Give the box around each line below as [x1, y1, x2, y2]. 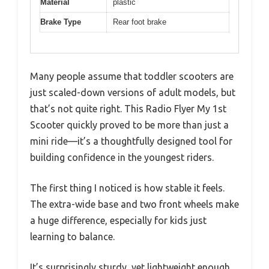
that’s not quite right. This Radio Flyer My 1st [30, 103, 226, 115]
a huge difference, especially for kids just [30, 215, 207, 226]
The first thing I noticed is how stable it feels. [30, 183, 225, 194]
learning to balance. [30, 231, 115, 243]
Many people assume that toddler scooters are [30, 71, 234, 82]
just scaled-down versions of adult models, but [30, 87, 235, 98]
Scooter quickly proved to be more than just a [30, 119, 229, 131]
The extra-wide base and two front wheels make [30, 199, 239, 210]
